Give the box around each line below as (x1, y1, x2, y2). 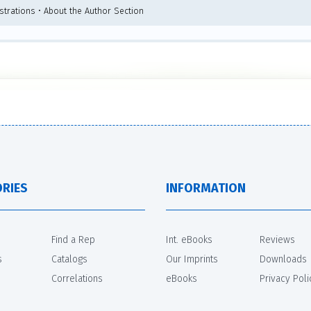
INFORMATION (166, 180, 246, 196)
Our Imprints (166, 253, 218, 265)
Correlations (51, 272, 103, 285)
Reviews (260, 233, 295, 246)
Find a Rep (51, 233, 95, 246)
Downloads (260, 253, 307, 265)
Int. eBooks (166, 233, 212, 246)
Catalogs (51, 253, 87, 265)
